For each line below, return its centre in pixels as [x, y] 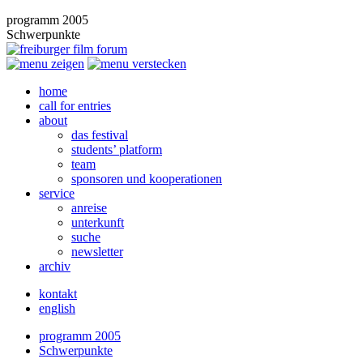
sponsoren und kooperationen [147, 179]
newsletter [97, 252]
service [57, 193]
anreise [89, 208]
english [57, 308]
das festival [100, 135]
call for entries [75, 106]
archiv [55, 266]
